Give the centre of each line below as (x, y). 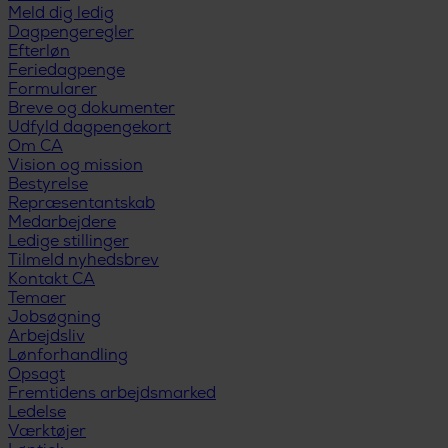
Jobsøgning (54, 318)
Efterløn (39, 52)
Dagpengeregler (71, 33)
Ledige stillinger (68, 242)
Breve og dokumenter (91, 109)
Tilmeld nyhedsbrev (83, 261)
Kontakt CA (51, 280)
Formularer (52, 90)
